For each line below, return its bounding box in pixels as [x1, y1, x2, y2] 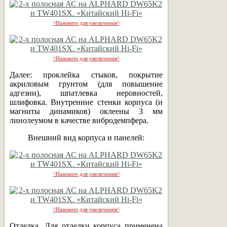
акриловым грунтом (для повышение [10, 79, 163, 88]
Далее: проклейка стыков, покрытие [10, 70, 163, 79]
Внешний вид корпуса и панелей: [28, 133, 144, 142]
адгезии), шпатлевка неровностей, [10, 88, 163, 97]
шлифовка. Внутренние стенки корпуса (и [10, 97, 163, 106]
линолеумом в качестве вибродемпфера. [10, 116, 148, 125]
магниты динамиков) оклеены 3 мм [10, 106, 163, 116]
